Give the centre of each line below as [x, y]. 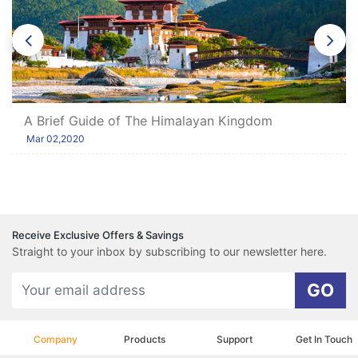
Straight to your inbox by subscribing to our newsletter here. [169, 251]
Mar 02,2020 [54, 138]
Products [145, 339]
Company [55, 339]
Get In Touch [324, 339]
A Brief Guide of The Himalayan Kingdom [148, 120]
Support [234, 339]
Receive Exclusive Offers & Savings [98, 235]
